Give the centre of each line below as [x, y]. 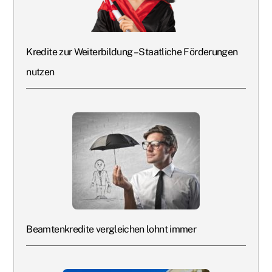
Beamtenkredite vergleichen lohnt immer [111, 229]
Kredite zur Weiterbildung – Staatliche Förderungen [132, 52]
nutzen [40, 72]
